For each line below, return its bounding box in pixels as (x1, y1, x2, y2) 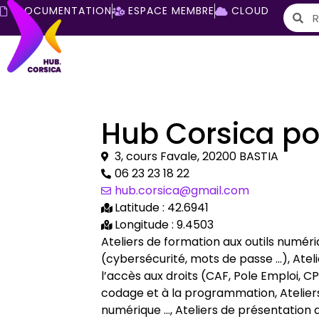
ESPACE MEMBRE (128, 4, 214, 18)
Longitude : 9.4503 (115, 216, 214, 234)
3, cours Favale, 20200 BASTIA (115, 148, 278, 165)
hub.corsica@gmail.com (115, 182, 249, 199)
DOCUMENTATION (16, 4, 112, 18)
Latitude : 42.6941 (115, 199, 209, 216)
